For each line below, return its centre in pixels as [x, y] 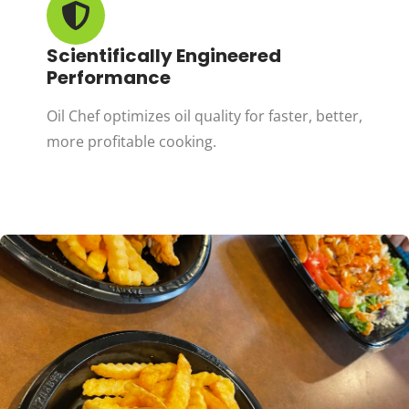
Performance [108, 77]
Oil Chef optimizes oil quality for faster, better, [204, 115]
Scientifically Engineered [163, 55]
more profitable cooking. [131, 141]
